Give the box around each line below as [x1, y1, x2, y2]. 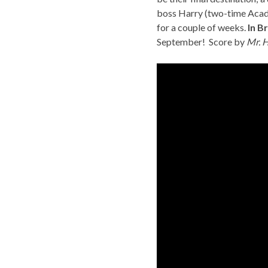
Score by [209, 36, 246, 48]
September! [157, 36, 205, 48]
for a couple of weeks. [157, 22, 248, 33]
